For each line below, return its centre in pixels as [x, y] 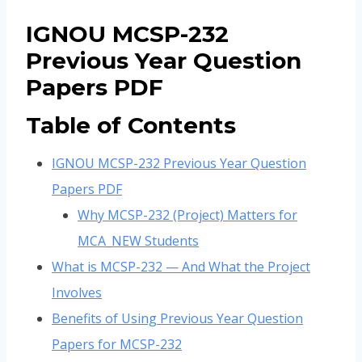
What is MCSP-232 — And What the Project [181, 267]
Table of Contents [131, 126]
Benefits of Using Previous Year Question [177, 319]
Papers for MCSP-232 [117, 345]
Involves [77, 293]
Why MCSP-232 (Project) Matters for [187, 215]
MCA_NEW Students [138, 241]
